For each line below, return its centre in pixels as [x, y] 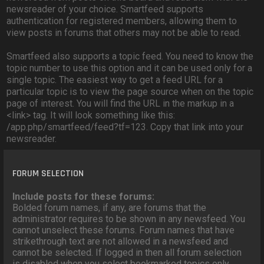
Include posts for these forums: [84, 197]
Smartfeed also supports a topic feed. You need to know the [130, 57]
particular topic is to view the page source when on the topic [130, 92]
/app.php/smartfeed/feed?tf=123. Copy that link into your [125, 127]
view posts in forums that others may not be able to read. [124, 33]
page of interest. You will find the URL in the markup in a [121, 104]
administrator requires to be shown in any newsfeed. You [129, 219]
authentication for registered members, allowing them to [122, 21]
